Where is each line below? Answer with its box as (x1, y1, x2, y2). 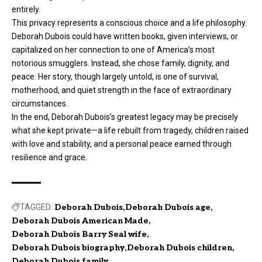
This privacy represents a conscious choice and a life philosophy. (12, 18, 247, 28)
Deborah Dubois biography (12, 243, 125, 253)
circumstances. (12, 99, 68, 109)
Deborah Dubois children (127, 243, 232, 253)
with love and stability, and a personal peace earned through (12, 139, 232, 149)
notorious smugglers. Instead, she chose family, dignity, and (12, 58, 229, 68)
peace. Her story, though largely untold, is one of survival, (12, 72, 219, 82)
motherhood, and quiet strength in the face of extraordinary (12, 85, 232, 95)
